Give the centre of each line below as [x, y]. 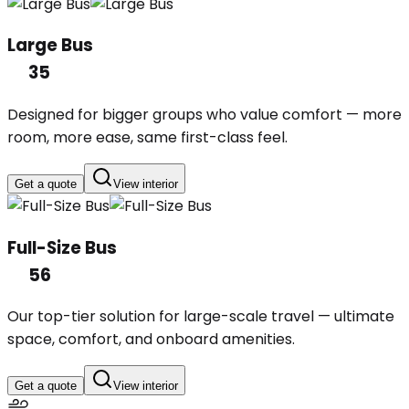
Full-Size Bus [62, 247]
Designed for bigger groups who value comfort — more [204, 114]
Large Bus [50, 46]
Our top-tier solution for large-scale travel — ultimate [201, 317]
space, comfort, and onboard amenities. [151, 340]
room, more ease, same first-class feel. [147, 137]
